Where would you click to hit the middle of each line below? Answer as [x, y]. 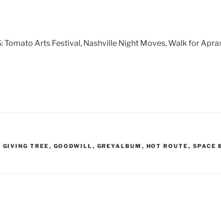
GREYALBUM [119, 146]
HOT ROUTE [167, 146]
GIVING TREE [26, 146]
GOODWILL [73, 146]
